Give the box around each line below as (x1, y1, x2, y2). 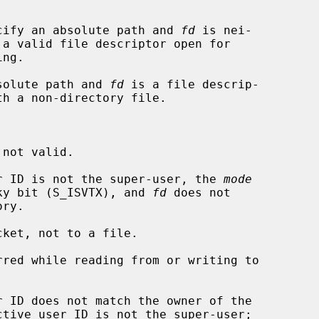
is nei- (195, 23, 252, 37)
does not (167, 185, 231, 199)
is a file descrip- (124, 77, 259, 91)
